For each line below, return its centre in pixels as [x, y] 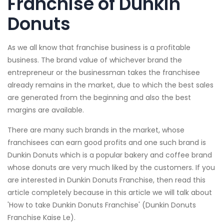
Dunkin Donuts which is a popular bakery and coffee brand [110, 155]
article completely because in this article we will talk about [110, 193]
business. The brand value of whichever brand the [95, 60]
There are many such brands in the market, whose [96, 130]
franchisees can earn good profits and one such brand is [107, 143]
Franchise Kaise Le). [41, 218]
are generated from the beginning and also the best [99, 98]
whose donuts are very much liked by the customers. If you [111, 168]
